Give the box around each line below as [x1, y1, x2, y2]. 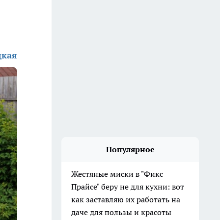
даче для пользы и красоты [71, 207, 171, 217]
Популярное [106, 144, 155, 154]
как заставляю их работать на [71, 194, 180, 204]
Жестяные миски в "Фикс [71, 169, 163, 179]
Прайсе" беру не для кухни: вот [71, 182, 184, 192]
